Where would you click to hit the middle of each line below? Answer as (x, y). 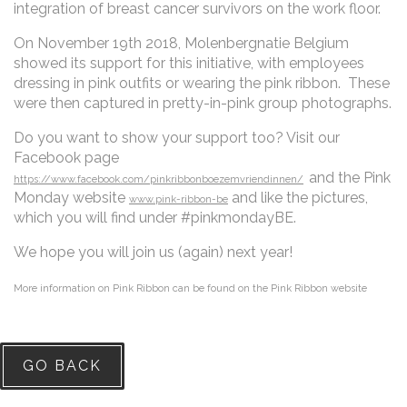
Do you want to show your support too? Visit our (177, 138)
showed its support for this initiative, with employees (189, 64)
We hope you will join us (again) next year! (153, 253)
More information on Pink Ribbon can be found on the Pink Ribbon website (192, 289)
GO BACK (62, 366)
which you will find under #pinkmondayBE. (155, 218)
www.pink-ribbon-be (179, 200)
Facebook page (66, 158)
